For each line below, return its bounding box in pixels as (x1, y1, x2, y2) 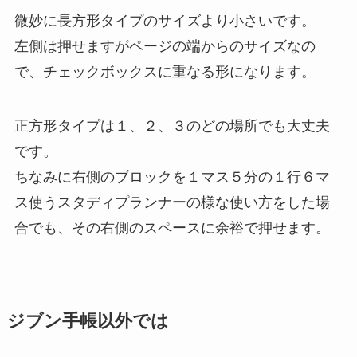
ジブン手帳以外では (6, 312, 169, 331)
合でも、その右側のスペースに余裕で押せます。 (14, 220, 330, 236)
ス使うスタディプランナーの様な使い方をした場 (14, 194, 330, 210)
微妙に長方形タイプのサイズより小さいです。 (14, 13, 316, 29)
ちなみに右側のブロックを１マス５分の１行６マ (14, 169, 330, 185)
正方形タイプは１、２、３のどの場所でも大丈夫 (14, 118, 330, 134)
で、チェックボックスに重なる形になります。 (14, 64, 316, 80)
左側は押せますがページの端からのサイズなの (14, 38, 316, 55)
